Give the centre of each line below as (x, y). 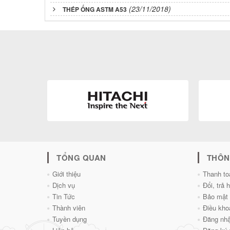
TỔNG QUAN (81, 157)
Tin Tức (64, 196)
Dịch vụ (64, 185)
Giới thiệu (66, 174)
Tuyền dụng (70, 219)
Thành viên (69, 207)
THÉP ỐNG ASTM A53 (95, 9)
